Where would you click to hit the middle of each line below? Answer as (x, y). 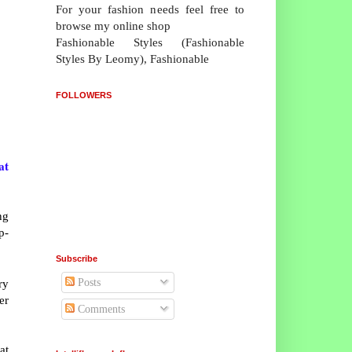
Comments (100, 309)
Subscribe (77, 258)
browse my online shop (113, 25)
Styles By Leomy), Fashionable (132, 58)
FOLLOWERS (84, 95)
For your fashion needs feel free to (150, 9)
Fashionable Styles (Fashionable (150, 42)
